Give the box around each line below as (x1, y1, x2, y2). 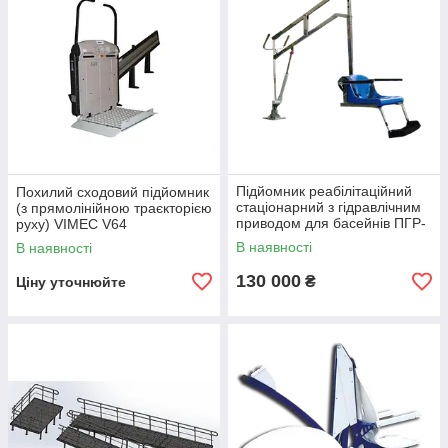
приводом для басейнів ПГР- (236, 215, 426, 232)
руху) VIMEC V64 (16, 216, 127, 233)
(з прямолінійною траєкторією (16, 200, 212, 217)
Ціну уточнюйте (16, 274, 126, 291)
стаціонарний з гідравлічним (236, 199, 421, 216)
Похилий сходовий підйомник (16, 184, 209, 201)
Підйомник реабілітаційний (236, 183, 412, 200)
